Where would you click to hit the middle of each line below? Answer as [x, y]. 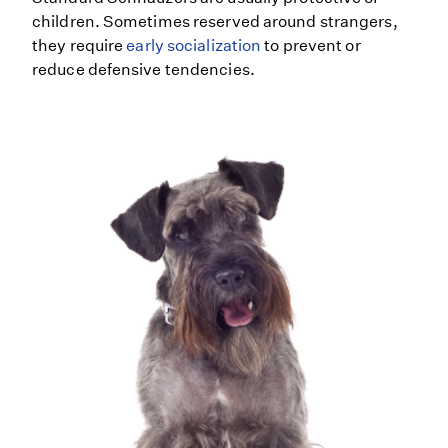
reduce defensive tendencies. [143, 70]
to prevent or [311, 46]
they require [79, 46]
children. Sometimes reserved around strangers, [215, 22]
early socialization [194, 46]
